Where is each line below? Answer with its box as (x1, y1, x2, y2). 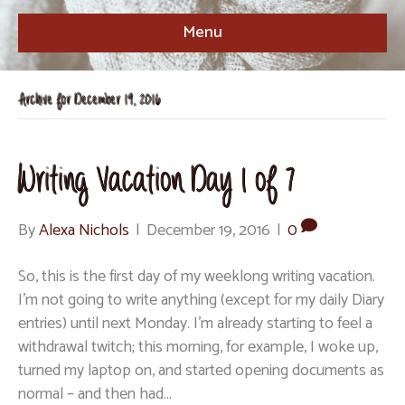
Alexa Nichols (39, 217, 129, 244)
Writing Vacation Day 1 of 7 (18, 162, 296, 201)
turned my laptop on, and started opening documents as (18, 357, 384, 384)
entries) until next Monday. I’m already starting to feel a (18, 310, 372, 337)
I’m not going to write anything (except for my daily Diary (18, 287, 384, 314)
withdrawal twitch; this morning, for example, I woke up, (18, 334, 378, 361)
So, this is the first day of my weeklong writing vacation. (18, 263, 375, 290)
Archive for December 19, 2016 (18, 91, 161, 108)
